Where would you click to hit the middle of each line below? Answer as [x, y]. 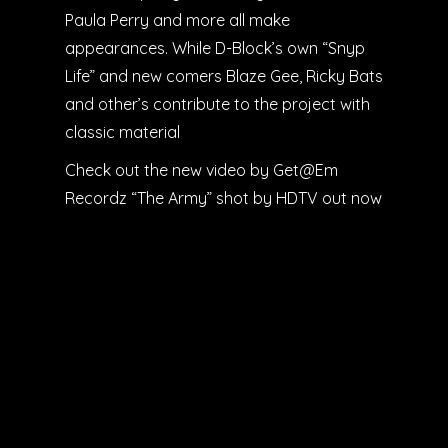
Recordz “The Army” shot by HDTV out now [223, 198]
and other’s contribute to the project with [217, 103]
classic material [122, 131]
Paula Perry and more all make [177, 19]
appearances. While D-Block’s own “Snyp [215, 47]
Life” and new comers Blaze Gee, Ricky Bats [224, 75]
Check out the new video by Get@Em [201, 170]
